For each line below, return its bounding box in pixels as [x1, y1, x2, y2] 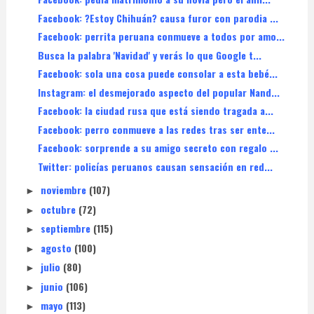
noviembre [40, 182, 89, 198]
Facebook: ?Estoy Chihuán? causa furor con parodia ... [37, 10, 278, 25]
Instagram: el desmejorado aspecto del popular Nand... [37, 84, 280, 100]
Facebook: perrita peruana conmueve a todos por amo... [37, 29, 285, 44]
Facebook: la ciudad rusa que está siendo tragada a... [37, 103, 273, 118]
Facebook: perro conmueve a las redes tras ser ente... [37, 121, 275, 137]
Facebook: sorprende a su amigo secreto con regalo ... [37, 140, 278, 156]
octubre [40, 201, 78, 217]
